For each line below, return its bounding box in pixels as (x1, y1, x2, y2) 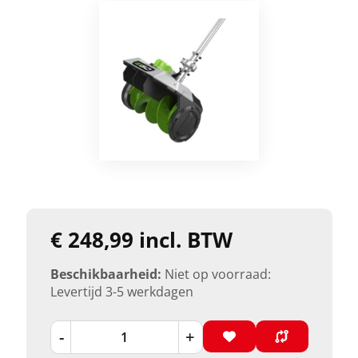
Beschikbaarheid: (50, 265, 161, 283)
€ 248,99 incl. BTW (50, 225, 233, 254)
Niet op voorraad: (164, 265, 271, 283)
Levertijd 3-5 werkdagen (50, 282, 193, 300)
